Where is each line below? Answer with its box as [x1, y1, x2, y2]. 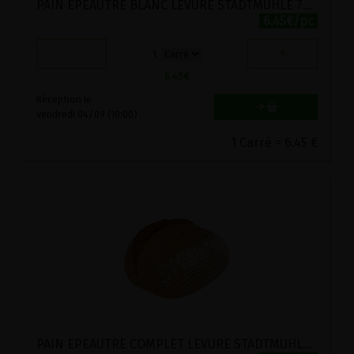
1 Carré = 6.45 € [231, 135, 318, 151]
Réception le [36, 93, 92, 106]
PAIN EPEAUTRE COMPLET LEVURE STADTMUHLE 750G [303, 337, 312, 352]
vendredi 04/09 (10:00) [36, 108, 137, 121]
